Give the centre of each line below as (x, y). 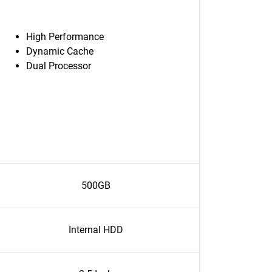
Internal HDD (96, 230)
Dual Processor (59, 66)
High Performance (65, 37)
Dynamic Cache (60, 51)
